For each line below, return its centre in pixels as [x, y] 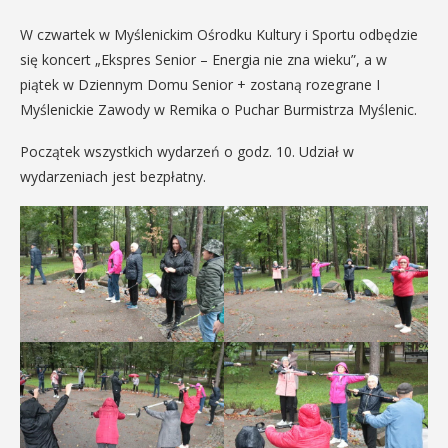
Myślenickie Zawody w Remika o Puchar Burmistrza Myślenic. [218, 109]
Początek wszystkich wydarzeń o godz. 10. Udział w [187, 151]
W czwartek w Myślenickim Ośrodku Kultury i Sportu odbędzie [219, 34]
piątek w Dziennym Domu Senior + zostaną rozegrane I [200, 84]
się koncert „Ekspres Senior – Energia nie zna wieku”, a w [203, 59]
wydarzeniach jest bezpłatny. [113, 176]
